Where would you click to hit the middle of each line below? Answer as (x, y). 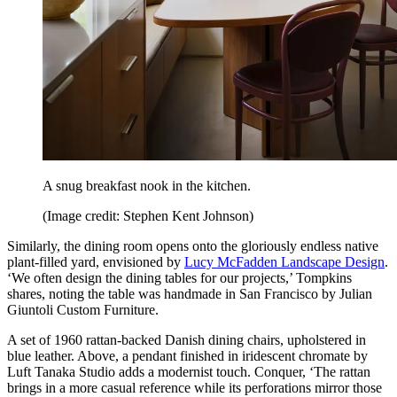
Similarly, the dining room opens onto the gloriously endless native (193, 246)
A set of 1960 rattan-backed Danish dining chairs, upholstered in (187, 340)
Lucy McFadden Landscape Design (284, 262)
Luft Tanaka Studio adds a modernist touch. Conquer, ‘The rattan (189, 372)
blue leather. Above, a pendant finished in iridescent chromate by (187, 356)
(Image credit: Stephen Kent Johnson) (148, 216)
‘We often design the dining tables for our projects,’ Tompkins (179, 278)
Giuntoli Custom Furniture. (83, 310)
